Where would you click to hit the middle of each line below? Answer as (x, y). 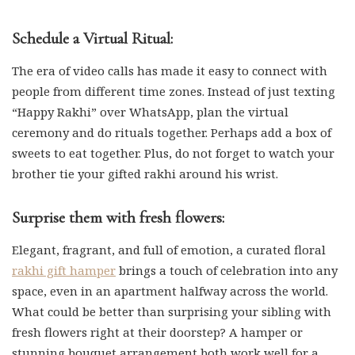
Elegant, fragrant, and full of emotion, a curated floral (169, 250)
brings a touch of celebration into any (227, 270)
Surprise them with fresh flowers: (118, 218)
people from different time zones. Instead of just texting (174, 91)
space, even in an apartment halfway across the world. (170, 291)
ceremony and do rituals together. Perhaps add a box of (172, 132)
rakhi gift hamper (64, 270)
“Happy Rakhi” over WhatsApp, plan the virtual (150, 112)
